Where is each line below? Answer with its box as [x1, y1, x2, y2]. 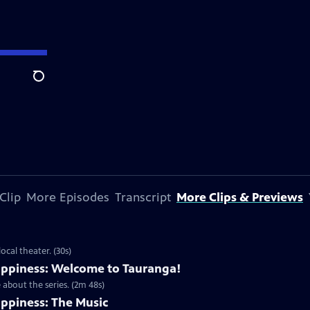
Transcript [115, 190, 171, 205]
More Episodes [26, 190, 109, 205]
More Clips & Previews [176, 190, 303, 205]
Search [33, 77, 66, 91]
